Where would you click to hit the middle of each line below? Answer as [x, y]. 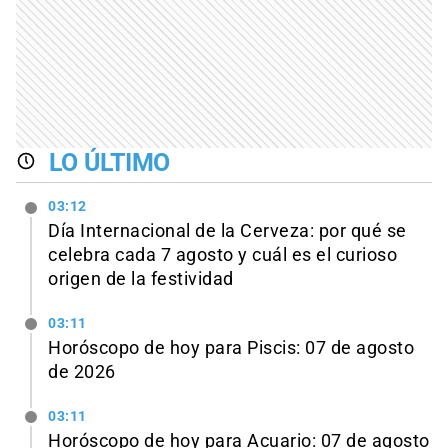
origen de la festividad [141, 279]
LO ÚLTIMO [109, 162]
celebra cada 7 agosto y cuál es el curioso [222, 255]
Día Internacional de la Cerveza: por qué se [227, 231]
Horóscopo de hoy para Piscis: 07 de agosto [231, 348]
